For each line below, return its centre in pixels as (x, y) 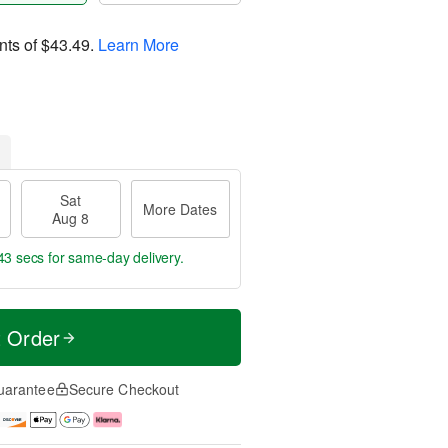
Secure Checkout (124, 389)
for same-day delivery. (114, 257)
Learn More (138, 44)
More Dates (180, 209)
